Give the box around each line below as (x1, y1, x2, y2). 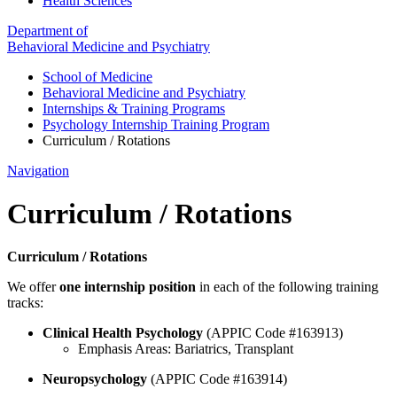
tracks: (7, 295, 43, 311)
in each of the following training (196, 279, 378, 295)
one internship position (59, 279, 196, 295)
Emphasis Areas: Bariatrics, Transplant (78, 341, 293, 357)
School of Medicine (43, 68, 152, 84)
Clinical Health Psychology (43, 325, 206, 341)
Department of (7, 22, 88, 38)
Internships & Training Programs (43, 100, 225, 116)
